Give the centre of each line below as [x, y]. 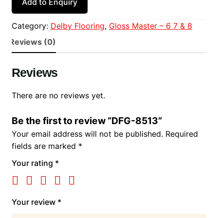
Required [182, 134]
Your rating [33, 163]
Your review [35, 202]
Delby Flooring [78, 26]
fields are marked [45, 146]
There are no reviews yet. [58, 96]
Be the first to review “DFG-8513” [87, 121]
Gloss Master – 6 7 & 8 [151, 26]
